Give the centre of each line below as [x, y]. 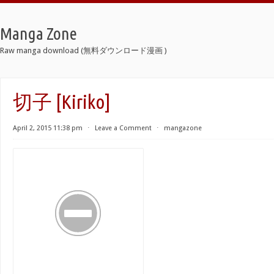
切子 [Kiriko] [62, 102]
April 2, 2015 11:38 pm [48, 128]
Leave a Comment [123, 128]
